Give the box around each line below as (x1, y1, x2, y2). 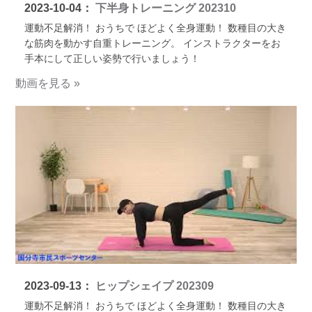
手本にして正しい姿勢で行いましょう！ (24, 52, 200, 64)
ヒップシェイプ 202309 (92, 279, 214, 292)
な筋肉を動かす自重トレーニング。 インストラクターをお (24, 37, 281, 49)
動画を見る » (15, 77, 81, 89)
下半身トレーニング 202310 (92, 1, 236, 14)
